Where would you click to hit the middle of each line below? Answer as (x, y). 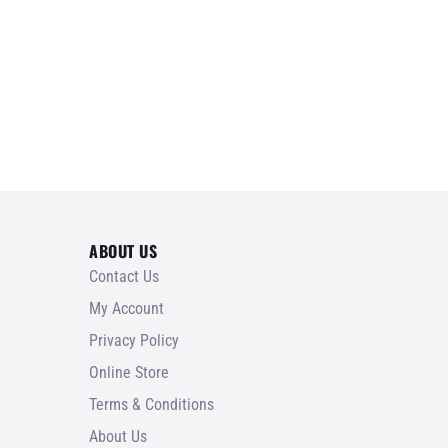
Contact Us (124, 276)
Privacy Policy (134, 340)
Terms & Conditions (151, 404)
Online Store (129, 372)
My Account (126, 308)
